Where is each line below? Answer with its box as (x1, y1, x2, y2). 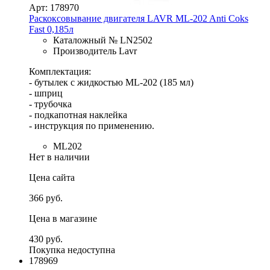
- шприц (29, 87, 63, 98)
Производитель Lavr (53, 45, 137, 56)
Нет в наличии (29, 151, 90, 162)
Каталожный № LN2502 (53, 34, 152, 45)
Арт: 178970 (29, 2, 79, 13)
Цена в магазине (29, 213, 97, 224)
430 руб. (29, 233, 63, 244)
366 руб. (29, 192, 63, 203)
